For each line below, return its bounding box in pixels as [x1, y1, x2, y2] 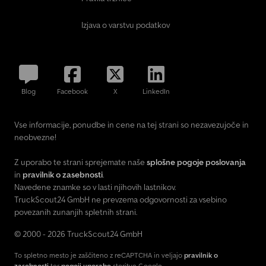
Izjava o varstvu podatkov [81, 20, 170, 31]
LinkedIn [142, 87, 170, 96]
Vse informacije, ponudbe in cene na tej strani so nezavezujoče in [14, 119, 249, 131]
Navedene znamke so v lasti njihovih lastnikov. [14, 182, 176, 193]
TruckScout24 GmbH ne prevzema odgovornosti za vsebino [14, 194, 227, 205]
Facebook [57, 87, 88, 96]
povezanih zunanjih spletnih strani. [14, 207, 137, 218]
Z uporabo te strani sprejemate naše [14, 157, 147, 168]
